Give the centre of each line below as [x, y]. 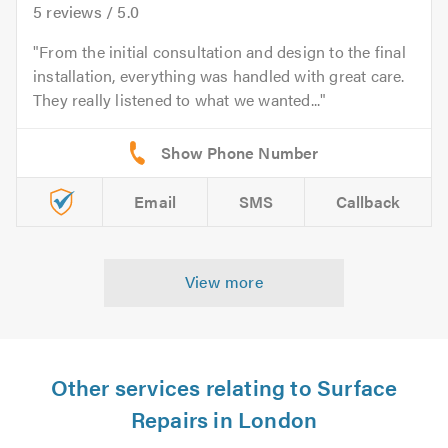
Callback [368, 201]
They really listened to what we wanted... [177, 99]
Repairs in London [224, 418]
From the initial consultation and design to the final [222, 51]
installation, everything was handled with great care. [219, 75]
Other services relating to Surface [224, 386]
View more [224, 281]
